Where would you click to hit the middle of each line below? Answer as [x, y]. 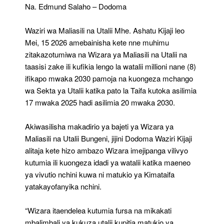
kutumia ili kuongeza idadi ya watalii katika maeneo [108, 162]
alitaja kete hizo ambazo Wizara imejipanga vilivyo [106, 150]
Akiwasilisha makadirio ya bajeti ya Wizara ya [99, 126]
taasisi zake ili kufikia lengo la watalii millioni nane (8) [110, 66]
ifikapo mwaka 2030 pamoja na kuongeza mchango [109, 78]
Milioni [141, 21]
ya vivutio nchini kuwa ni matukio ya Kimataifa [100, 174]
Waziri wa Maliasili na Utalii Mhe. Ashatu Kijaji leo [105, 30]
